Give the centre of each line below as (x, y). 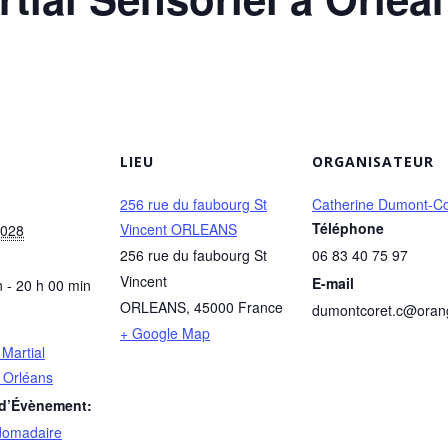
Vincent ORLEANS (178, 229)
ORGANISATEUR (373, 161)
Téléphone (348, 228)
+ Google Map (165, 333)
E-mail (333, 283)
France (260, 307)
